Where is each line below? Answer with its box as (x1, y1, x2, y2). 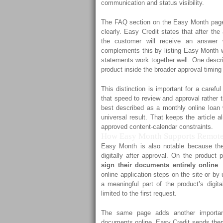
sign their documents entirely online (101, 161, 218, 169)
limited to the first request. (101, 190, 177, 197)
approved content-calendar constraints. (101, 123, 213, 130)
